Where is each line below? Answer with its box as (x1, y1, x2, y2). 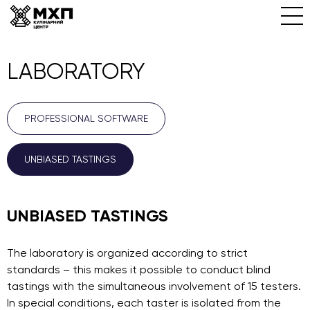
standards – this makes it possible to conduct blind (7, 263, 271, 276)
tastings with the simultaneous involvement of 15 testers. (7, 280, 301, 293)
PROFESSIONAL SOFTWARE (24, 113, 148, 124)
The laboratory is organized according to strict (7, 246, 248, 259)
